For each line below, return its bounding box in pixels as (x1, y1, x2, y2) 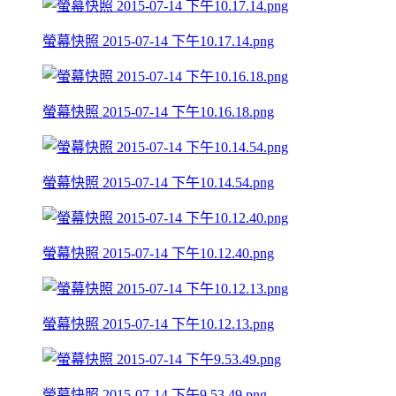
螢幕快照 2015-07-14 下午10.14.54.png (42, 174, 274, 190)
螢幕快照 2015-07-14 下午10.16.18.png (42, 103, 274, 119)
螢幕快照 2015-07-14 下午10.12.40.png (42, 245, 274, 261)
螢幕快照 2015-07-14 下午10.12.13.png (42, 316, 274, 331)
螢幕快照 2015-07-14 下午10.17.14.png (42, 33, 274, 49)
